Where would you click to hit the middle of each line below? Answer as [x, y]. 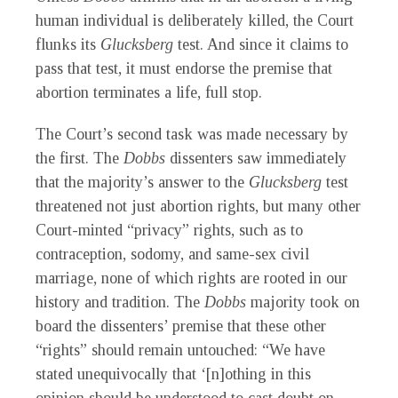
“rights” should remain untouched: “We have [180, 350]
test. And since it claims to [263, 45]
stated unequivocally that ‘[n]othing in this [173, 374]
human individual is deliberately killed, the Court [195, 21]
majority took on [305, 302]
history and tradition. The [120, 302]
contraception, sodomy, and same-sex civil [172, 255]
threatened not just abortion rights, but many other [198, 207]
